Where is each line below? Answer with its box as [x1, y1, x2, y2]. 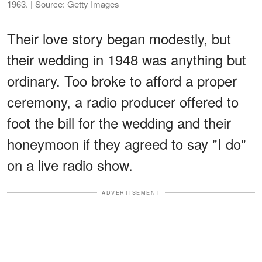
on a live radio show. [7, 154, 133, 175]
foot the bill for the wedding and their [7, 112, 231, 133]
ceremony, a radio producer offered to [7, 91, 239, 112]
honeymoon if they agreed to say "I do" [7, 133, 246, 154]
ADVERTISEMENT [102, 188, 160, 196]
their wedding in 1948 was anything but [7, 49, 246, 70]
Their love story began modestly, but [7, 27, 231, 49]
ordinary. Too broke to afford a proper [7, 70, 237, 91]
